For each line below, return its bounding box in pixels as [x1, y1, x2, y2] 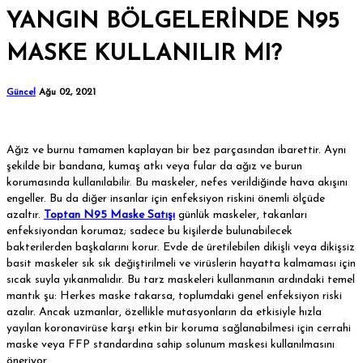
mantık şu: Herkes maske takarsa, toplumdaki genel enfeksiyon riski [6, 289, 342, 302]
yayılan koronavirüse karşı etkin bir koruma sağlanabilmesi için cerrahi [6, 322, 351, 335]
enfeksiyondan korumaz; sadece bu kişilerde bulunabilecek [6, 224, 293, 237]
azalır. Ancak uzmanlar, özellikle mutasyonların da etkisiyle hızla [6, 305, 322, 318]
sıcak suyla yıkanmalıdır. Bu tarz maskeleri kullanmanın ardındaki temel [6, 273, 355, 286]
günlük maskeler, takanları [175, 208, 307, 221]
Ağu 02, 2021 [39, 88, 96, 98]
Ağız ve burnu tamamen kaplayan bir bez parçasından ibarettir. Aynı [6, 143, 346, 156]
